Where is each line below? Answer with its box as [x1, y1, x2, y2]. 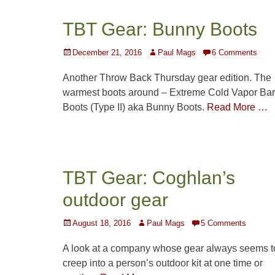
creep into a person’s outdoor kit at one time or [63, 258, 263, 269]
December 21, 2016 [72, 48, 142, 58]
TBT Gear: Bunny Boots [63, 19, 257, 40]
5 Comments [201, 219, 246, 228]
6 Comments [212, 48, 257, 58]
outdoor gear [63, 190, 168, 211]
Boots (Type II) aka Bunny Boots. [63, 102, 207, 113]
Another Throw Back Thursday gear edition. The [63, 72, 271, 83]
